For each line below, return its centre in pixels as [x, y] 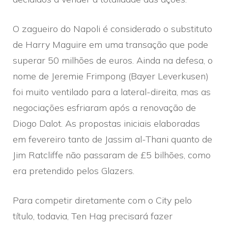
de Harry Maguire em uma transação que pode [110, 44]
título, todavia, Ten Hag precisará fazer [93, 216]
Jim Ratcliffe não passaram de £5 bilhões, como [112, 155]
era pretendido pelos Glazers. [74, 170]
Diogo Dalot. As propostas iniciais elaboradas [106, 123]
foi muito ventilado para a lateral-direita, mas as [112, 92]
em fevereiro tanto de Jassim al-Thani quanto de [112, 139]
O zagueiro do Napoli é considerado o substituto [112, 28]
